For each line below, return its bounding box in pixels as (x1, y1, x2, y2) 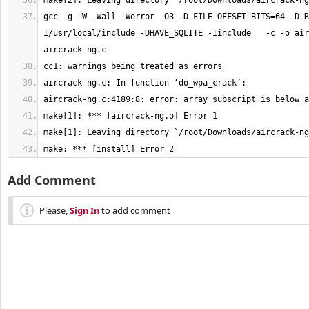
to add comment (99, 204, 170, 217)
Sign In (70, 204, 99, 217)
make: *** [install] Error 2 (43, 144, 174, 154)
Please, (39, 204, 70, 217)
